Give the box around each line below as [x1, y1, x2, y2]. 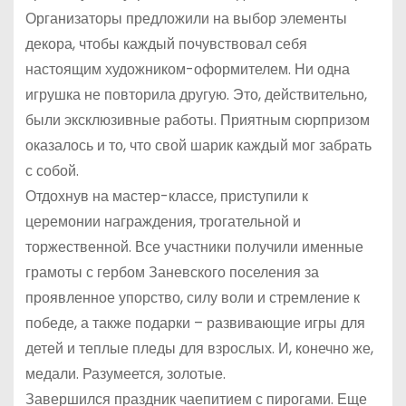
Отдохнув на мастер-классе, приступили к [24, 186, 308, 208]
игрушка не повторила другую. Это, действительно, [24, 84, 367, 106]
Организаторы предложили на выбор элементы [24, 8, 347, 30]
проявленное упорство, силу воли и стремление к [24, 287, 360, 309]
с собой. [24, 160, 79, 182]
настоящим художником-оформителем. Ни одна [24, 59, 350, 81]
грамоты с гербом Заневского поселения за [24, 262, 319, 284]
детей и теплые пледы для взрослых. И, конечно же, [24, 338, 373, 360]
